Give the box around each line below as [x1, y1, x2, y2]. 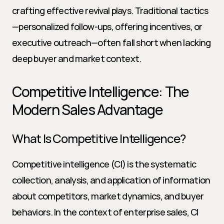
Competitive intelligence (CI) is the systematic [12, 158, 196, 170]
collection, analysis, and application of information [12, 174, 210, 186]
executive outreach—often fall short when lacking [12, 36, 211, 48]
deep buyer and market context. [12, 52, 141, 64]
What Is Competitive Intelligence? [12, 130, 185, 146]
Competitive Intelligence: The [12, 82, 189, 101]
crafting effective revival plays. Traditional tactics [12, 4, 208, 16]
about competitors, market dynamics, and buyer [12, 190, 204, 202]
